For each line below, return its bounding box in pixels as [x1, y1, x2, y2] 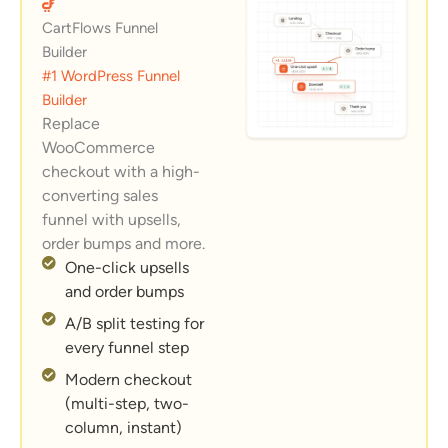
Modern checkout [64, 369, 192, 389]
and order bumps [64, 281, 184, 301]
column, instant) [64, 417, 182, 437]
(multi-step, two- [64, 393, 189, 413]
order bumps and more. [42, 233, 205, 253]
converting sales [42, 185, 158, 205]
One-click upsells [64, 257, 189, 277]
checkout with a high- [42, 161, 200, 181]
